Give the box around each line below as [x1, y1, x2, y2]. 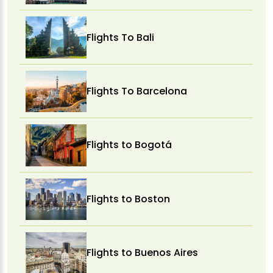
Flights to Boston [87, 191, 170, 206]
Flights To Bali [87, 30, 154, 44]
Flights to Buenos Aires [87, 246, 198, 260]
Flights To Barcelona [87, 83, 187, 98]
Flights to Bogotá [87, 138, 172, 152]
